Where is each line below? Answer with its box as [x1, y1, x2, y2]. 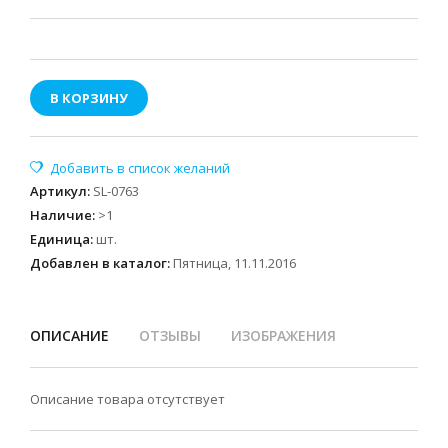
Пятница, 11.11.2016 [173, 254, 296, 272]
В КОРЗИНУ [50, 89, 128, 107]
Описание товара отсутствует [30, 390, 225, 408]
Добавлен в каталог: [30, 254, 170, 272]
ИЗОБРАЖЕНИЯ [231, 326, 336, 345]
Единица [30, 230, 90, 248]
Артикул [30, 182, 87, 200]
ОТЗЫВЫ [139, 326, 201, 345]
